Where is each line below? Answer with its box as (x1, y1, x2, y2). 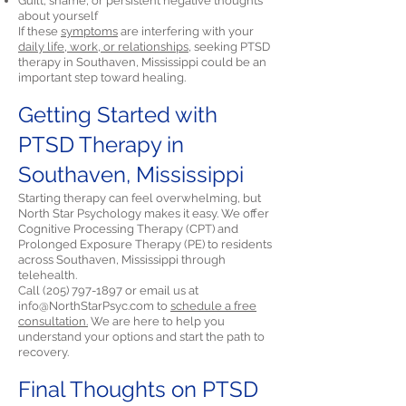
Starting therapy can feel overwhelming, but (18, 191, 261, 205)
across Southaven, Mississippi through (18, 253, 226, 266)
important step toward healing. (18, 71, 186, 84)
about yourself (18, 9, 98, 23)
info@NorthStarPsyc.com (18, 299, 154, 313)
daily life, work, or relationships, (18, 40, 191, 53)
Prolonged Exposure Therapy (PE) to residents (18, 237, 272, 251)
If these (18, 24, 61, 38)
